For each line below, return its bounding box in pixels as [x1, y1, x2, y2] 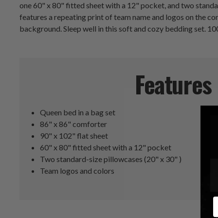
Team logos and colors [40, 166, 115, 176]
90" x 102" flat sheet [40, 131, 109, 141]
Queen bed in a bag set [40, 108, 116, 117]
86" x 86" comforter [40, 119, 108, 129]
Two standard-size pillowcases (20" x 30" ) [40, 154, 182, 164]
